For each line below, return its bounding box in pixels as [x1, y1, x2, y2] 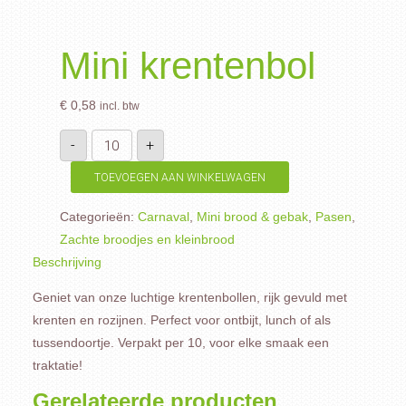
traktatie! [32, 358, 82, 372]
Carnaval [137, 209, 189, 224]
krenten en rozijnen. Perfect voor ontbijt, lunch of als [32, 313, 331, 327]
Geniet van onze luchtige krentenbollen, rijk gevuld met [32, 290, 347, 304]
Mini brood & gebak [196, 209, 308, 224]
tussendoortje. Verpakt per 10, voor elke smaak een [32, 335, 329, 350]
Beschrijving [32, 255, 101, 269]
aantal [90, 153, 126, 168]
